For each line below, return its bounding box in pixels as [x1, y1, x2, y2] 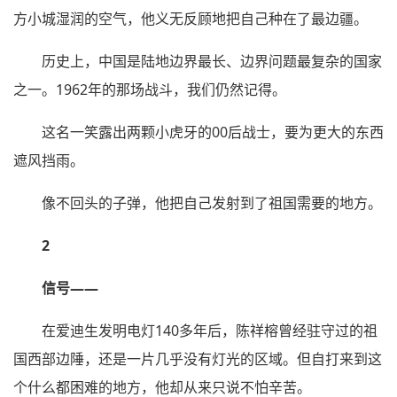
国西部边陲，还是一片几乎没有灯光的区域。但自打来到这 [13, 348, 382, 369]
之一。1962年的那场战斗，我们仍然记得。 [13, 79, 286, 99]
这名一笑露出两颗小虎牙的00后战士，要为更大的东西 [42, 121, 384, 142]
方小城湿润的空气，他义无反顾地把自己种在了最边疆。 [13, 8, 368, 28]
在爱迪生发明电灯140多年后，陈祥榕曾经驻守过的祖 [42, 320, 378, 340]
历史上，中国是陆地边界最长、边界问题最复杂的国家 [42, 51, 382, 71]
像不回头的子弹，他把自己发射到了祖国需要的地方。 [42, 192, 382, 213]
